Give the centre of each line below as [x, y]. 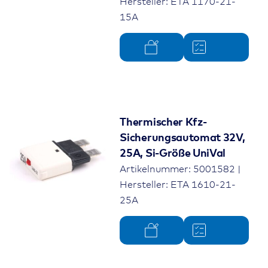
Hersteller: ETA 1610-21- [178, 185]
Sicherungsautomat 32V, [182, 138]
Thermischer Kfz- [163, 122]
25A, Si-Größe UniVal [173, 153]
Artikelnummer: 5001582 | [181, 169]
